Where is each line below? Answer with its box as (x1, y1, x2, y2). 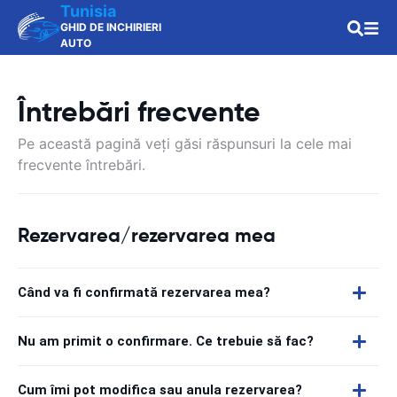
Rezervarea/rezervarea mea (18, 223, 276, 247)
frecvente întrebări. (18, 156, 145, 174)
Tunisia (60, 2, 116, 20)
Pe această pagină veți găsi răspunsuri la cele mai (18, 135, 352, 152)
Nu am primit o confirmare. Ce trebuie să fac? (18, 333, 314, 349)
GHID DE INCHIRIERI (60, 20, 161, 34)
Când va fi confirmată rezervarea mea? (18, 284, 270, 300)
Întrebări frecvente (18, 94, 261, 129)
